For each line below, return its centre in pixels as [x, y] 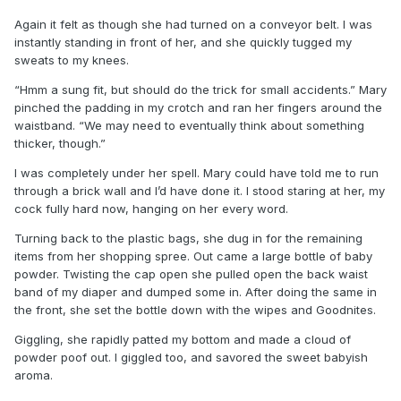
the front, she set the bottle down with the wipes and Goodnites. [197, 309]
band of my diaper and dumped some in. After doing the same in [196, 291]
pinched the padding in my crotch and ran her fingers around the [198, 107]
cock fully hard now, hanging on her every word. [153, 208]
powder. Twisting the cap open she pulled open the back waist [191, 273]
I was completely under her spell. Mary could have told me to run [196, 172]
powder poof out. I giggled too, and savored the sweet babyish [191, 357]
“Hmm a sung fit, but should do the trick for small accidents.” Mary [200, 89]
